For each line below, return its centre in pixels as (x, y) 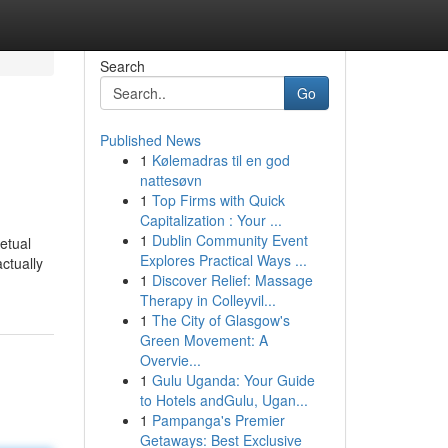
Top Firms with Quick (218, 200)
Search (122, 66)
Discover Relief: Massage (232, 280)
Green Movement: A (203, 340)
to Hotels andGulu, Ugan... (223, 400)
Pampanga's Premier (218, 420)
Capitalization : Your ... (210, 220)
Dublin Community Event (229, 240)
